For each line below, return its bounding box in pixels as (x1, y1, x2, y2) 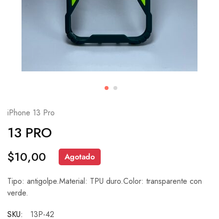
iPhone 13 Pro (7, 107, 55, 118)
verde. (7, 187, 28, 198)
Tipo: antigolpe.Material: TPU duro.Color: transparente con (7, 175, 202, 187)
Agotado (65, 151, 95, 162)
